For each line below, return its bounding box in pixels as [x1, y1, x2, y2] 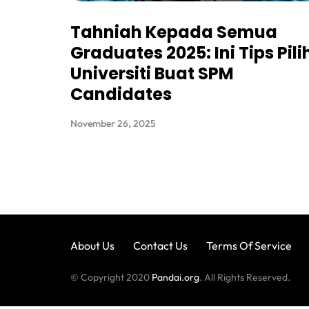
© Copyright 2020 [70, 271, 152, 284]
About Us [70, 239, 114, 253]
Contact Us [133, 239, 188, 253]
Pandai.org [152, 271, 199, 284]
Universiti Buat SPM [70, 62, 234, 86]
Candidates [70, 83, 172, 106]
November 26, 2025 [70, 117, 156, 130]
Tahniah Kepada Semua [70, 21, 277, 44]
